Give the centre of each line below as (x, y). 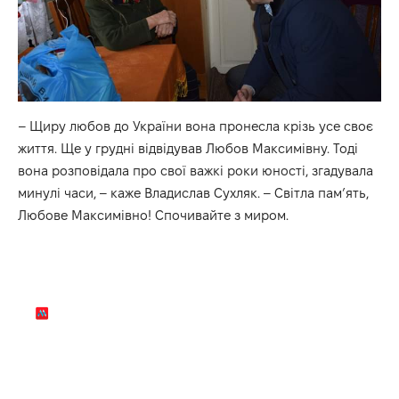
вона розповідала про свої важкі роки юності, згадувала (195, 171)
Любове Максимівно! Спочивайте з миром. (153, 216)
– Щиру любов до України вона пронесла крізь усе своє (195, 126)
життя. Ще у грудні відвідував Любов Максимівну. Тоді (188, 149)
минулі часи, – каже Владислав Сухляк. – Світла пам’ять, (193, 193)
